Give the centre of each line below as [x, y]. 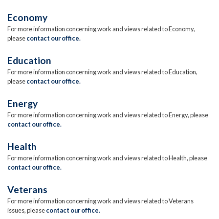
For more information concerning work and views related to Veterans [100, 201]
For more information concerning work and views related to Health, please [107, 158]
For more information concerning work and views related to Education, [102, 72]
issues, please [27, 210]
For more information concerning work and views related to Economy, [101, 29]
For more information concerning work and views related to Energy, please [108, 115]
